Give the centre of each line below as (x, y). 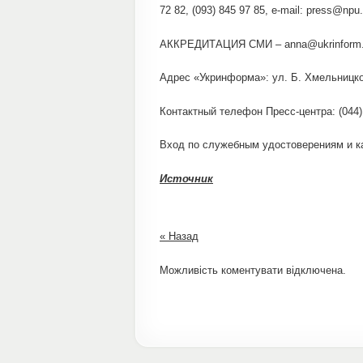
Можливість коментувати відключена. (253, 270)
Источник (186, 178)
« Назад (179, 236)
